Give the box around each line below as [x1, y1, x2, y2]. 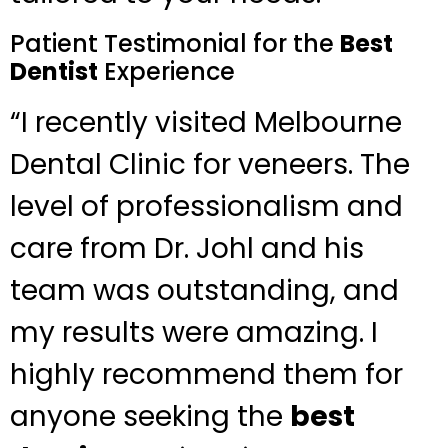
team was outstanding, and [10, 270, 399, 310]
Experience [98, 54, 235, 88]
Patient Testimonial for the [10, 26, 340, 60]
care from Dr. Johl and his [10, 228, 364, 268]
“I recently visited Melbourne [10, 102, 402, 142]
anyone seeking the [10, 396, 290, 436]
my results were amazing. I [10, 312, 378, 352]
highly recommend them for [10, 354, 403, 394]
